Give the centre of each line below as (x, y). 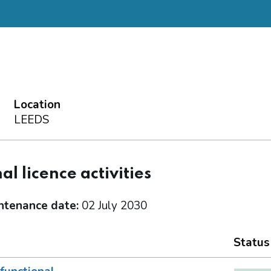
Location (37, 105)
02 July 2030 (114, 206)
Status (251, 243)
